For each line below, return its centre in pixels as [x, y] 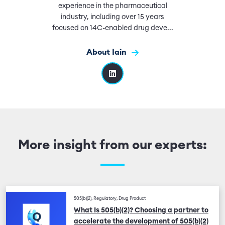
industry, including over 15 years [113, 17]
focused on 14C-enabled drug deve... [113, 28]
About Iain [107, 52]
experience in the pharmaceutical [113, 6]
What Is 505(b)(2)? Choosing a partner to [141, 210]
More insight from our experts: [113, 145]
